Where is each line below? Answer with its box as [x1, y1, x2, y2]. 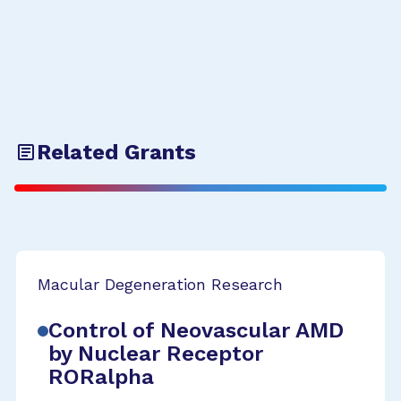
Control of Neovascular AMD [48, 318, 344, 343]
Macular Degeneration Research [38, 275, 283, 294]
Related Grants [37, 140, 196, 165]
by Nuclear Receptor [48, 341, 263, 366]
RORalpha [48, 364, 154, 389]
